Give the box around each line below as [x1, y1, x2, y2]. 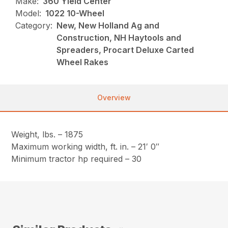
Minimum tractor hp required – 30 [11, 153, 142, 164]
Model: [15, 8, 42, 18]
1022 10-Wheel [45, 8, 105, 18]
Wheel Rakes [56, 56, 109, 67]
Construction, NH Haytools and [56, 32, 182, 43]
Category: [15, 20, 53, 31]
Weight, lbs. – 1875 [11, 129, 83, 139]
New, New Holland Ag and [56, 20, 160, 31]
